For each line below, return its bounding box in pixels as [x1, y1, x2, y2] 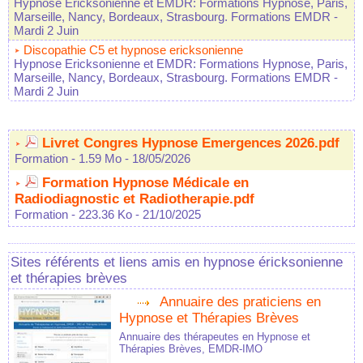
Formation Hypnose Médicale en [42, 175, 249, 191]
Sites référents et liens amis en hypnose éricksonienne [11, 254, 343, 271]
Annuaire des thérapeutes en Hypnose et [119, 331, 310, 344]
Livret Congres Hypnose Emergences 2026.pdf [42, 135, 340, 152]
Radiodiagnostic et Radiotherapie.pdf [15, 191, 254, 207]
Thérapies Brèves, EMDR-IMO [119, 343, 263, 356]
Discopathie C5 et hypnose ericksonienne [23, 43, 243, 58]
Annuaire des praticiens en [160, 294, 321, 310]
